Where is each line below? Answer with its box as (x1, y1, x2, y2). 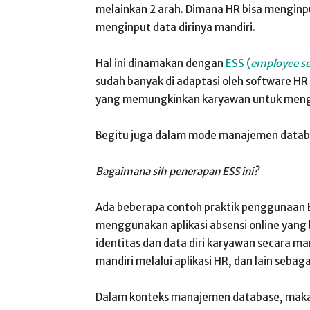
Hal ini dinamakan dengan (95, 57, 224, 70)
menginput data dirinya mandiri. (95, 21, 255, 34)
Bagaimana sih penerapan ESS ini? (95, 165, 259, 178)
